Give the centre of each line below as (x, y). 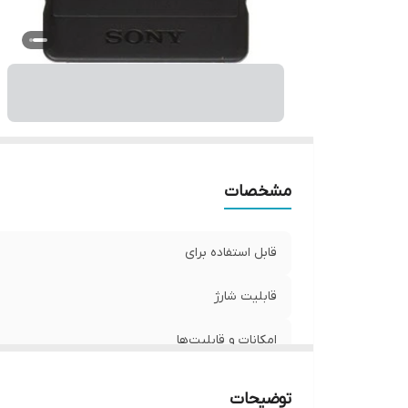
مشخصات (258, 192)
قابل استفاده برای (231, 253)
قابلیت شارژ (245, 296)
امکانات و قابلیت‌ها (227, 340)
